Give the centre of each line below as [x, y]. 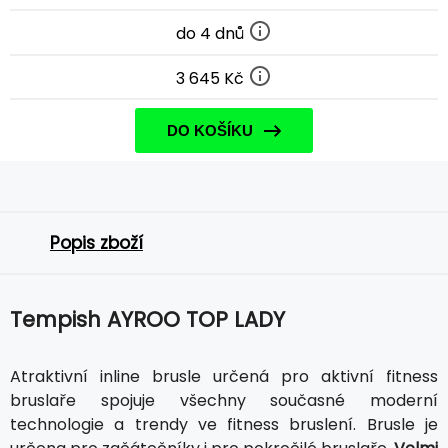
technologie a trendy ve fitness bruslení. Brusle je [224, 425]
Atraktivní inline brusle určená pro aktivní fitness [224, 377]
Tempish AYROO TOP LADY [147, 320]
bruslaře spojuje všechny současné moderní [224, 401]
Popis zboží [96, 243]
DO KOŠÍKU [210, 131]
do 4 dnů [212, 33]
